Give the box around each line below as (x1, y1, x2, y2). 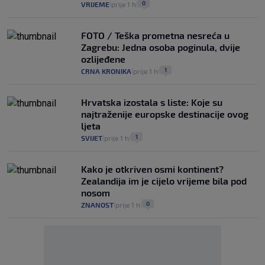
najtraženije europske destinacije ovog (81, 108, 248, 119)
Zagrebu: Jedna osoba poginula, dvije (81, 41, 240, 53)
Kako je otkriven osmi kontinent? (81, 163, 224, 174)
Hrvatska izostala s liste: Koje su (81, 96, 222, 108)
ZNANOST (81, 200, 114, 209)
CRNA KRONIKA (81, 66, 131, 75)
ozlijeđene (81, 53, 125, 64)
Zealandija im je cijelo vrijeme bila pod (81, 174, 247, 186)
